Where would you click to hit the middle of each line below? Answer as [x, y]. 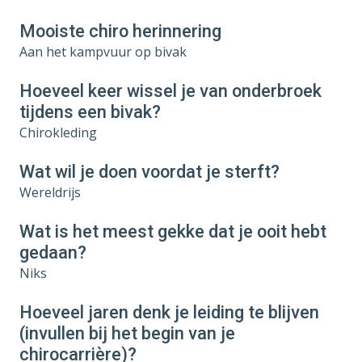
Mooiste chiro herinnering [120, 31]
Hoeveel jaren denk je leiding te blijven [169, 312]
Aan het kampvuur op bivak [103, 51]
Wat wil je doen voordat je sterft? [149, 171]
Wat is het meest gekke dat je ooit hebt [173, 231]
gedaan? [53, 252]
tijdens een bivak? [90, 112]
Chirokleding [58, 132]
